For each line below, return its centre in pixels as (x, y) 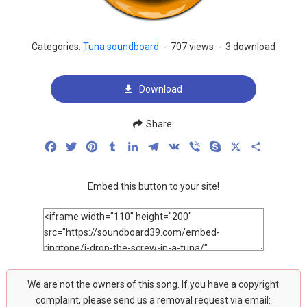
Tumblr (136, 146)
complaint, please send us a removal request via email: (153, 300)
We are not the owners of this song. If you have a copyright (153, 284)
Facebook (82, 146)
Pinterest (121, 146)
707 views (192, 47)
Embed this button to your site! (153, 186)
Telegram (183, 146)
